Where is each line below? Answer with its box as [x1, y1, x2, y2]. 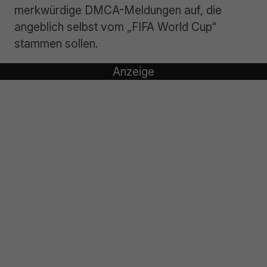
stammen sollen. [14, 36, 98, 51]
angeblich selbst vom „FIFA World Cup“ [14, 20, 216, 34]
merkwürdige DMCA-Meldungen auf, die [14, 3, 222, 17]
